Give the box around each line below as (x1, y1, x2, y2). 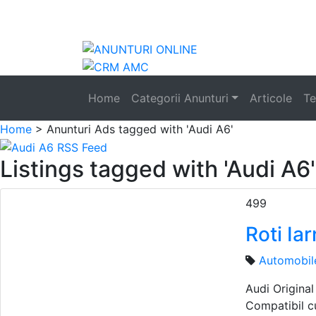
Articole (249, 91, 292, 106)
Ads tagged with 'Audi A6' (95, 122, 233, 137)
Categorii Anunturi (131, 91, 229, 106)
